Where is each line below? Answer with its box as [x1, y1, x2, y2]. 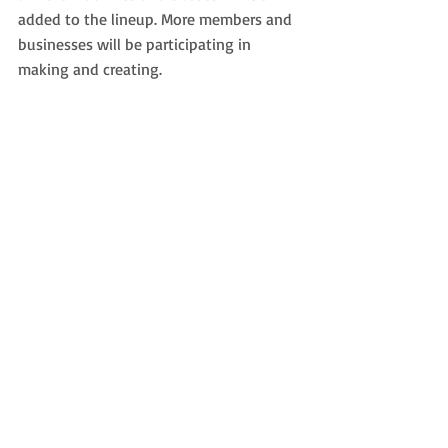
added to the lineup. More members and [18, 9, 296, 29]
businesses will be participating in [18, 34, 255, 54]
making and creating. [18, 59, 162, 79]
